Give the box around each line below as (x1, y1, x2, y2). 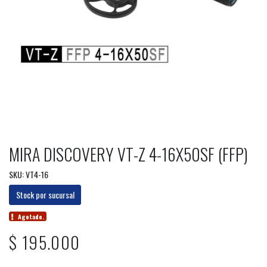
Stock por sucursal (15, 188, 74, 201)
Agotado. (18, 211, 45, 221)
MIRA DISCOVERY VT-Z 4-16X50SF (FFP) (9, 142, 248, 167)
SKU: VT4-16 (9, 168, 48, 181)
